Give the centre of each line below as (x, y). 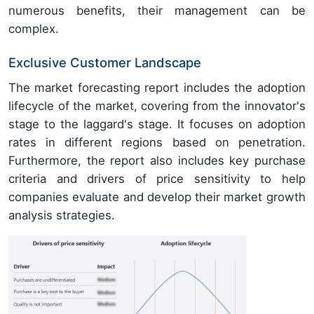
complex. (34, 28)
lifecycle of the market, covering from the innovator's (157, 105)
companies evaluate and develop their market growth (157, 197)
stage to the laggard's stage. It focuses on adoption (157, 124)
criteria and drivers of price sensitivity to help (157, 178)
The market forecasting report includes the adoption (157, 87)
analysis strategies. (62, 215)
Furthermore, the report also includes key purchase (157, 160)
